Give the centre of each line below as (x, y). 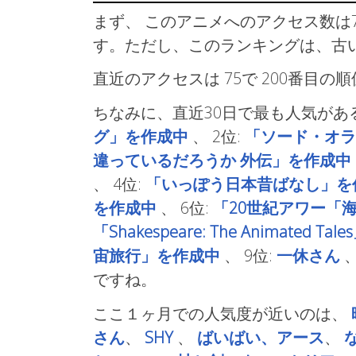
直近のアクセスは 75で (177, 79)
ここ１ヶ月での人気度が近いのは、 (222, 314)
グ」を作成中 (141, 137)
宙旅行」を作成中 (157, 256)
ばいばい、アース (261, 338)
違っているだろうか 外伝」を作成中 (222, 161)
